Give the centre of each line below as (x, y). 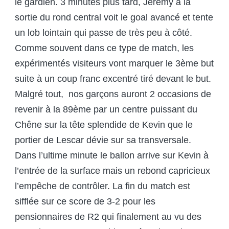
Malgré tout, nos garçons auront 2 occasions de (113, 94)
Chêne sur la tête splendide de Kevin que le (104, 125)
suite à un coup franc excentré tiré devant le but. (113, 79)
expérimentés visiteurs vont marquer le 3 (98, 64)
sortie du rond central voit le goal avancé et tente (114, 18)
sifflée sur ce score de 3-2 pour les (85, 202)
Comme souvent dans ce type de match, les (104, 48)
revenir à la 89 (44, 110)
